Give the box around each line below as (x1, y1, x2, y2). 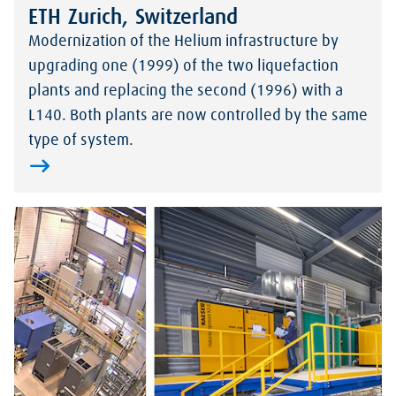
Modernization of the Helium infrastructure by (28, 34, 339, 50)
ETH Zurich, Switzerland (28, 7, 238, 29)
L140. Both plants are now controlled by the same (28, 108, 368, 125)
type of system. (28, 133, 133, 149)
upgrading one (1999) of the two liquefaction (28, 58, 339, 75)
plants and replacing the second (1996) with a (28, 83, 343, 100)
